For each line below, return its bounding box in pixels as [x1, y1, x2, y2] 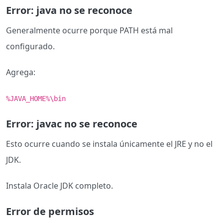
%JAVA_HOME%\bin [6, 95, 66, 103]
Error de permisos [6, 205, 94, 219]
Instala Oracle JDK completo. [6, 180, 113, 192]
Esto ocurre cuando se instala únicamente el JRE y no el [6, 138, 213, 150]
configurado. [6, 41, 55, 52]
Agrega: [6, 67, 35, 78]
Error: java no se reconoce [6, 3, 132, 17]
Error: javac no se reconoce [6, 117, 137, 131]
